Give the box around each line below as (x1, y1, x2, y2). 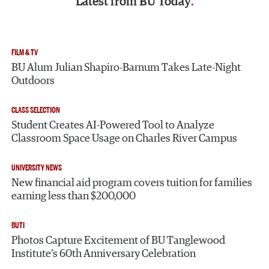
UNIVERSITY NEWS (11, 163, 62, 173)
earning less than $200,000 (11, 191, 136, 202)
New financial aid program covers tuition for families (11, 178, 253, 189)
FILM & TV (11, 48, 38, 58)
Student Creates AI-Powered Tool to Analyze (11, 120, 215, 131)
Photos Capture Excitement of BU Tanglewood (11, 235, 226, 247)
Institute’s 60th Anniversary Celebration (11, 249, 196, 260)
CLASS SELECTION (11, 106, 61, 115)
